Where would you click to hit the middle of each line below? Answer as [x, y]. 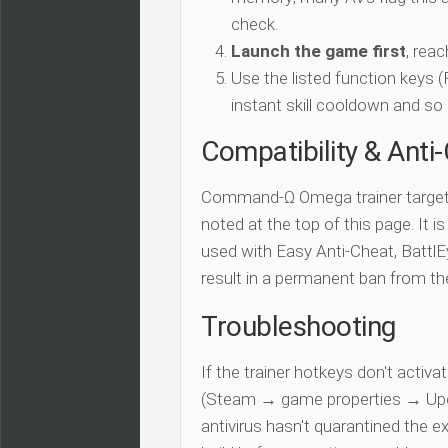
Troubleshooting [298, 327]
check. [254, 24]
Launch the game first [318, 51]
